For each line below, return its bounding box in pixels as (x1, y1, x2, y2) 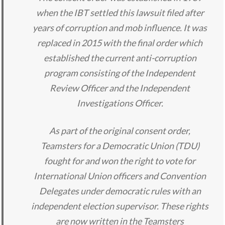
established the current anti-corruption (43, 52, 196, 64)
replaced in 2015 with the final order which (37, 37, 202, 49)
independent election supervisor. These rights (31, 200, 208, 212)
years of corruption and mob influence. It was (33, 22, 207, 34)
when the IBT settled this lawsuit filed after (36, 7, 204, 19)
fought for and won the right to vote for (44, 155, 195, 167)
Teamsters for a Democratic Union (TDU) (40, 140, 199, 152)
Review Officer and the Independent (50, 82, 190, 94)
